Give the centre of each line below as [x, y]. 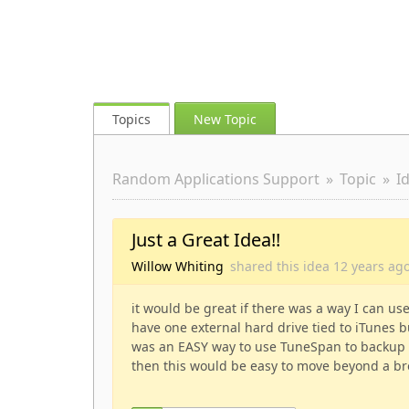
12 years [359, 266]
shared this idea [282, 266]
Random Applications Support [216, 179]
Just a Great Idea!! [206, 240]
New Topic [225, 119]
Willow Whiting [178, 266]
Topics [131, 119]
